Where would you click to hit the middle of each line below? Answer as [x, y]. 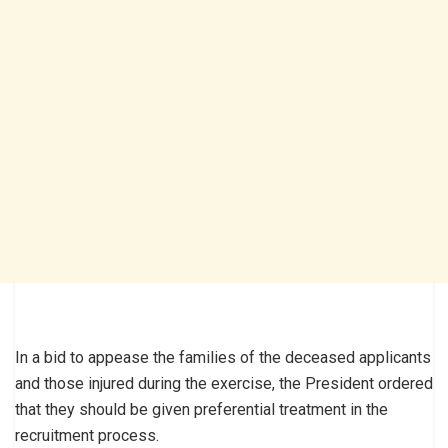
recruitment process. [87, 435]
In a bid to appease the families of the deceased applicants [223, 357]
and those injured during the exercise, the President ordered [224, 383]
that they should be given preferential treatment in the [201, 409]
